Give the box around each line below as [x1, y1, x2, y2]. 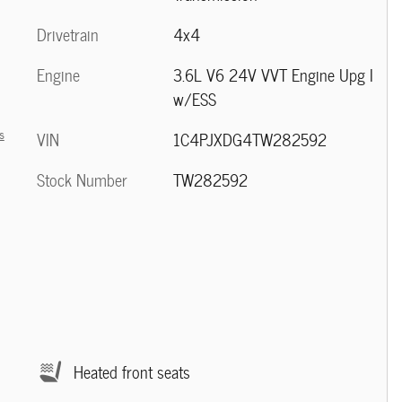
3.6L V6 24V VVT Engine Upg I [172, 62, 373, 88]
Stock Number [37, 167, 127, 193]
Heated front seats [74, 358, 190, 385]
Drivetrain [37, 22, 99, 48]
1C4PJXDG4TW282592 [172, 127, 327, 153]
